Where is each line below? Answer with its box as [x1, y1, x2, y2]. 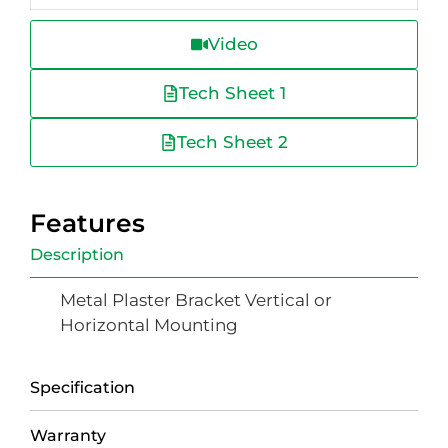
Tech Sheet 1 [179, 83, 286, 104]
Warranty [30, 425, 106, 445]
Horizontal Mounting [60, 315, 238, 336]
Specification [30, 377, 135, 397]
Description [30, 245, 124, 265]
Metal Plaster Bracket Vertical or [60, 290, 332, 311]
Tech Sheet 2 [177, 132, 288, 153]
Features [30, 208, 145, 239]
